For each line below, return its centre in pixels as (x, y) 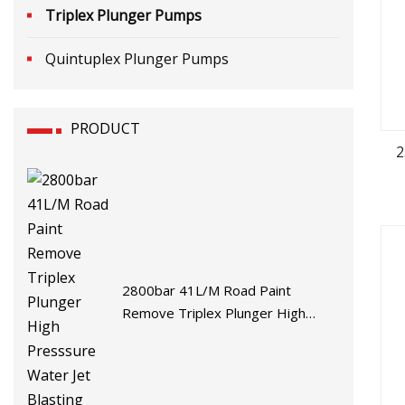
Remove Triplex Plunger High (214, 313)
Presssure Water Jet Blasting (213, 336)
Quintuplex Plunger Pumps (137, 58)
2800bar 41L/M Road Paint (207, 291)
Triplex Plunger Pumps (123, 15)
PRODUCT (105, 128)
